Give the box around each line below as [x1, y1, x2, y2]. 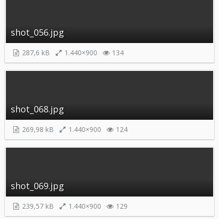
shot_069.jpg [11, 179, 64, 192]
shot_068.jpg [11, 103, 64, 115]
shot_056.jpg [11, 26, 64, 38]
